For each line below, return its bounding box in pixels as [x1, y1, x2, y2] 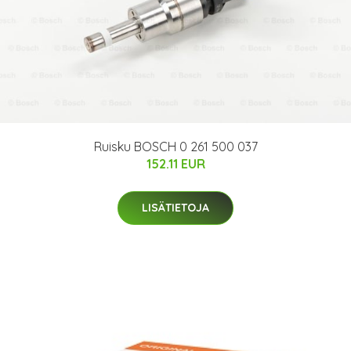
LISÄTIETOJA [142, 200, 209, 215]
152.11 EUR [146, 155, 205, 172]
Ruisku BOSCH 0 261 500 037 [93, 138, 258, 154]
